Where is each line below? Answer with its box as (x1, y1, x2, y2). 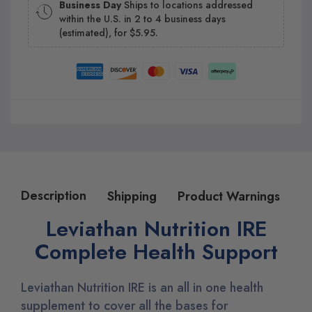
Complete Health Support (34, 236, 278, 267)
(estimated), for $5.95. (59, 25, 158, 40)
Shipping (107, 187, 157, 205)
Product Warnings (178, 187, 280, 205)
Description (21, 186, 86, 205)
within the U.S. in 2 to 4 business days (59, 11, 226, 26)
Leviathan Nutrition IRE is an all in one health (21, 279, 263, 297)
